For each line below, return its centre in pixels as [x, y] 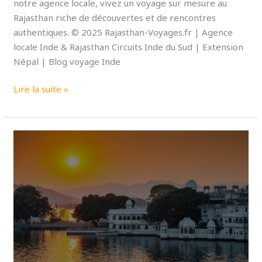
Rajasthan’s [36, 152]
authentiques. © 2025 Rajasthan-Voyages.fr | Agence [123, 32]
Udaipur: [31, 137]
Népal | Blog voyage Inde [67, 61]
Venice [27, 166]
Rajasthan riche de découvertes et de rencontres [115, 17]
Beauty [27, 196]
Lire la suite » [41, 89]
